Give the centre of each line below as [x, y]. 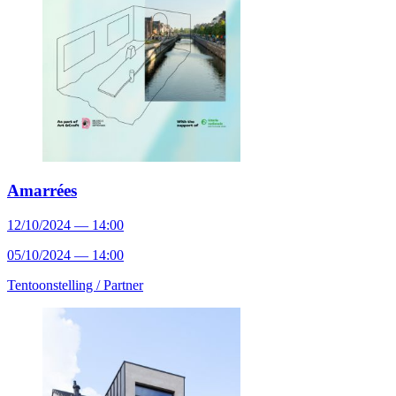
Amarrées [42, 191]
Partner [123, 286]
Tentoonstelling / [55, 286]
